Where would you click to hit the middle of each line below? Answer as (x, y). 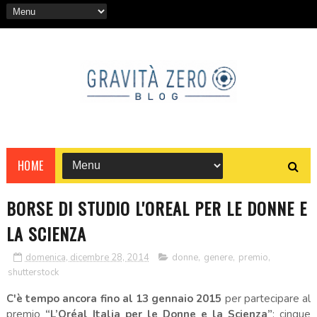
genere (218, 257)
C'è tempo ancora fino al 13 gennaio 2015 (115, 298)
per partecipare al (268, 298)
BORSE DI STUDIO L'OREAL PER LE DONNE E (156, 208)
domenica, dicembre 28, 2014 (87, 257)
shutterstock (33, 272)
